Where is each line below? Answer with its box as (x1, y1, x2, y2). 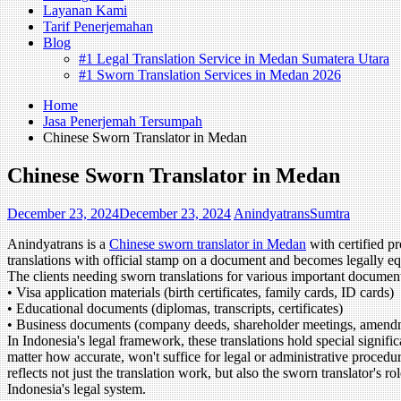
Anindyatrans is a (7, 235, 109, 252)
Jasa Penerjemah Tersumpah (43, 114, 202, 129)
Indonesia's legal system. (7, 380, 146, 397)
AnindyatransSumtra (234, 205, 350, 221)
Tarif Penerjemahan (43, 19, 153, 34)
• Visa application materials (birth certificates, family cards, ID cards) (7, 284, 394, 300)
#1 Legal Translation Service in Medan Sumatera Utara (79, 51, 389, 66)
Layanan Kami (43, 3, 127, 18)
